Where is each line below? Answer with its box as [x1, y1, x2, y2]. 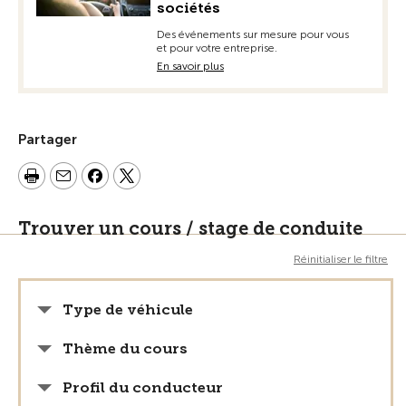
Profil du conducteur [63, 379, 223, 396]
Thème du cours [63, 340, 188, 357]
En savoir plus [157, 60, 224, 72]
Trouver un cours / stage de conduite [18, 217, 362, 239]
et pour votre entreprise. [157, 42, 277, 54]
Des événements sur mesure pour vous [157, 28, 349, 41]
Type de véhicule [63, 301, 193, 318]
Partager [18, 131, 77, 148]
